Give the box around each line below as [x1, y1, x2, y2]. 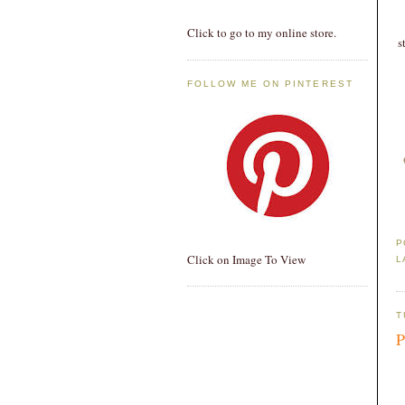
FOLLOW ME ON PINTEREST [187, 79, 353, 89]
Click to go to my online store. [187, 24, 336, 42]
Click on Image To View [187, 250, 306, 268]
